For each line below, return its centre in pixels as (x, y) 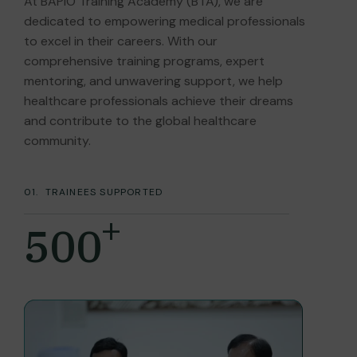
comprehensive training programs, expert (144, 61)
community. (57, 140)
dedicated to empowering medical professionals (165, 21)
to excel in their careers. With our (121, 41)
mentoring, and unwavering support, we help (153, 80)
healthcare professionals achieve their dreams (159, 100)
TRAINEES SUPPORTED (104, 192)
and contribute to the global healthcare (140, 120)
